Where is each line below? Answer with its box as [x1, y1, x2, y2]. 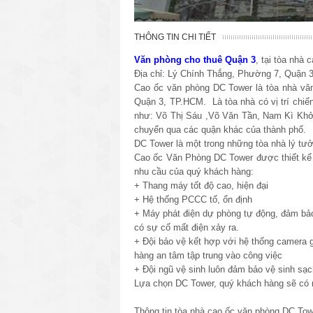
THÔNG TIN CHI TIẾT [134, 31, 216, 42]
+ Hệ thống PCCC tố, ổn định [134, 194, 252, 205]
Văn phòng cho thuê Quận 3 [134, 54, 256, 65]
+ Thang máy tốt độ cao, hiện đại [134, 180, 268, 191]
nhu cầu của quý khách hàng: [134, 166, 254, 177]
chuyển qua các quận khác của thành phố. [134, 124, 306, 135]
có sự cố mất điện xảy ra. [134, 221, 239, 233]
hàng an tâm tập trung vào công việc [134, 249, 282, 261]
